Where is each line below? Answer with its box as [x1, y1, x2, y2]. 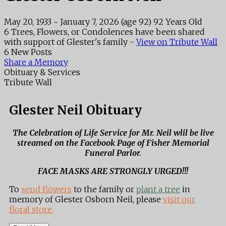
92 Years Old [151, 16, 202, 27]
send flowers [21, 184, 72, 195]
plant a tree [136, 184, 180, 195]
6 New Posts [4, 46, 52, 57]
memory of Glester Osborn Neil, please [9, 194, 163, 205]
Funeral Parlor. [85, 148, 141, 158]
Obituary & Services [4, 67, 80, 77]
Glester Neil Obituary [9, 102, 142, 118]
